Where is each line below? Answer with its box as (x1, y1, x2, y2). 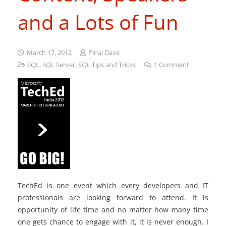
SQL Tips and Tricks (78, 61, 136, 69)
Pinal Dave (88, 48, 120, 57)
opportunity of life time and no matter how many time (18, 204, 208, 214)
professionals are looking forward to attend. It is (18, 192, 208, 202)
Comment (158, 61, 189, 69)
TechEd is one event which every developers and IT (18, 180, 208, 190)
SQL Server (42, 61, 76, 69)
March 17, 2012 (27, 48, 72, 57)
